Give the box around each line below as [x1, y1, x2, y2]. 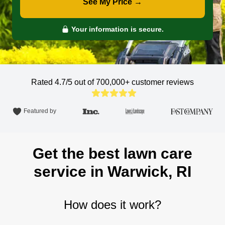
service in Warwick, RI [34, 163, 191, 180]
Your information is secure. [69, 25, 164, 33]
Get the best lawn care [33, 145, 192, 162]
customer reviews [132, 78, 194, 86]
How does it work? [64, 198, 161, 211]
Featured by [24, 107, 56, 115]
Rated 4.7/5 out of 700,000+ [31, 78, 132, 86]
